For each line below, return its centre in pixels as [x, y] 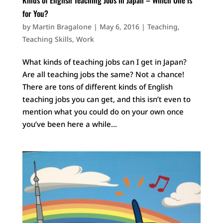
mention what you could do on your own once [103, 111]
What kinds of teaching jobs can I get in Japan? [104, 61]
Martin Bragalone [62, 26]
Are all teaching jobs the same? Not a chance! [103, 74]
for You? [35, 13]
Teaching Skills [47, 39]
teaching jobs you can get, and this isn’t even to [106, 99]
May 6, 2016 [119, 26]
